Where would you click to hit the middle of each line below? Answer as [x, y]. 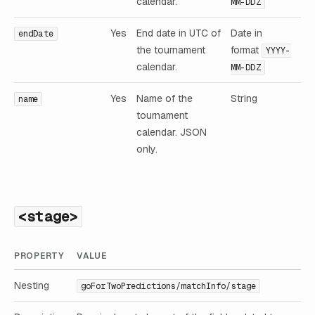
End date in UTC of [179, 33]
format [246, 50]
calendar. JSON [172, 132]
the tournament [171, 50]
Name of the [165, 98]
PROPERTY [39, 256]
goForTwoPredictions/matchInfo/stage [169, 287]
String [244, 98]
